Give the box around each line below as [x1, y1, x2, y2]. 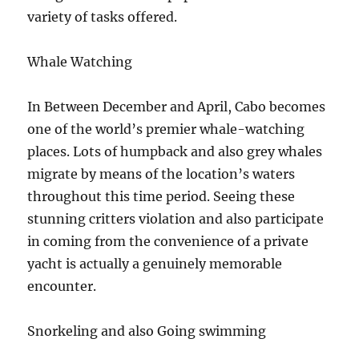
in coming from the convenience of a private [27, 233, 309, 249]
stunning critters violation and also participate [27, 211, 325, 227]
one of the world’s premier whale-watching [27, 121, 305, 137]
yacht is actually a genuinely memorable [27, 256, 283, 272]
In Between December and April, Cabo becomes [27, 99, 326, 115]
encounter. [27, 278, 97, 294]
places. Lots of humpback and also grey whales [27, 143, 323, 159]
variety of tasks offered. [27, 9, 178, 25]
